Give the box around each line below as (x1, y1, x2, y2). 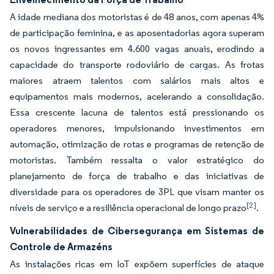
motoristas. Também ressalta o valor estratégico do (10, 154, 264, 166)
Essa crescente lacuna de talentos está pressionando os (10, 106, 264, 118)
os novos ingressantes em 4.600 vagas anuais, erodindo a (10, 43, 264, 54)
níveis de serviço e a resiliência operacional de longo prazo (10, 202, 246, 213)
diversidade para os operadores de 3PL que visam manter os (10, 186, 264, 198)
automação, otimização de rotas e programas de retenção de (10, 138, 264, 150)
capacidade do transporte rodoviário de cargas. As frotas (10, 59, 264, 70)
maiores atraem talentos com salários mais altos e (10, 75, 264, 86)
